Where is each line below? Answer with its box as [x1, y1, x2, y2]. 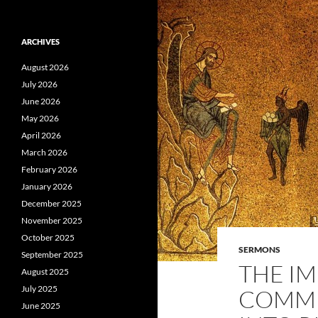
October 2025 [21, 232, 75, 243]
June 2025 [21, 300, 60, 311]
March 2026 [21, 147, 67, 158]
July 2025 [21, 283, 57, 294]
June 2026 [21, 96, 60, 106]
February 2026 [21, 164, 77, 175]
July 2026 [21, 79, 57, 89]
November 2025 [21, 215, 82, 226]
